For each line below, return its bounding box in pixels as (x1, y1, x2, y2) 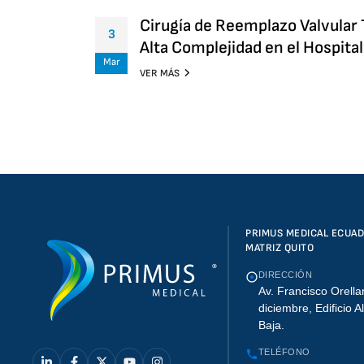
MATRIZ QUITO (245, 241, 314, 255)
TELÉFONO (258, 347, 310, 357)
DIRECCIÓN (258, 270, 312, 280)
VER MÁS (140, 67, 180, 80)
